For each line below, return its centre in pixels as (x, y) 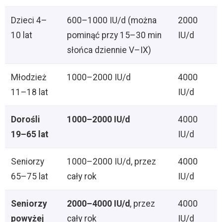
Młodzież (29, 78)
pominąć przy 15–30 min (114, 35)
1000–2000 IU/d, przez (112, 162)
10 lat (22, 35)
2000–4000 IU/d (99, 204)
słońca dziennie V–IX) (109, 50)
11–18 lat (30, 92)
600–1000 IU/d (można (112, 21)
